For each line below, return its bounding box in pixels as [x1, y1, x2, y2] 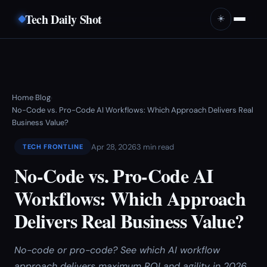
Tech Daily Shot [25, 10, 102, 28]
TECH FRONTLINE [23, 142, 83, 151]
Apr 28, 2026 [91, 141, 137, 152]
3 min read [136, 141, 175, 152]
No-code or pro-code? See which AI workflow [14, 244, 220, 256]
